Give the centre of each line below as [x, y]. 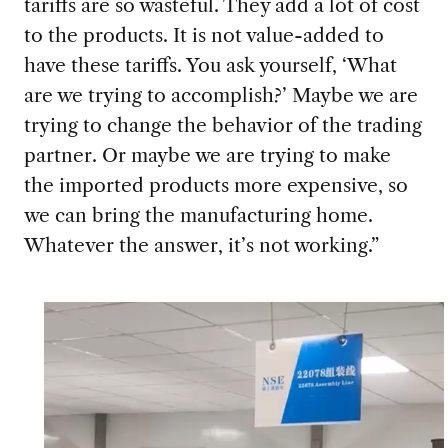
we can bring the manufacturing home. [198, 214]
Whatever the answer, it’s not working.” [203, 244]
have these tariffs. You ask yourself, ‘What [210, 64]
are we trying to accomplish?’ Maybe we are [220, 94]
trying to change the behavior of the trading [222, 124]
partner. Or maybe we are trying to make [207, 154]
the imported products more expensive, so [215, 184]
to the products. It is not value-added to [203, 34]
